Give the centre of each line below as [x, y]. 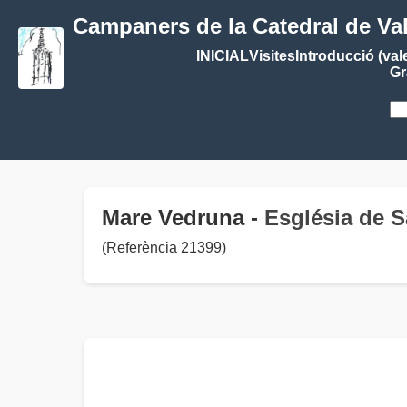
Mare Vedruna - [183, 218]
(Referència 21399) [164, 248]
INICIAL [222, 56]
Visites [272, 56]
